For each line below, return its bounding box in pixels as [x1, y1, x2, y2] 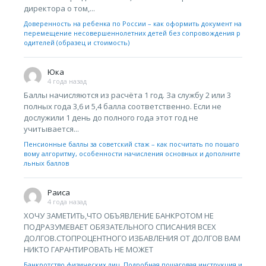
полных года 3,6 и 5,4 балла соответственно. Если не [24, 101, 221, 112]
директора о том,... [24, 3, 95, 14]
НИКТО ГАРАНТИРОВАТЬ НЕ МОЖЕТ [24, 244, 153, 255]
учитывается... [24, 123, 79, 134]
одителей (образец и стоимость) [24, 38, 129, 47]
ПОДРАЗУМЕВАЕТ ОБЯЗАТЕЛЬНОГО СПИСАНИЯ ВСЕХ [24, 221, 216, 232]
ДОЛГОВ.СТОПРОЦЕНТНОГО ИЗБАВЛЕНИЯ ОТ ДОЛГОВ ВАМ [24, 233, 240, 243]
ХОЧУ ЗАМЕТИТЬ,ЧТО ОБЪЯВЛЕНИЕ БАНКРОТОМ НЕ [24, 210, 214, 221]
